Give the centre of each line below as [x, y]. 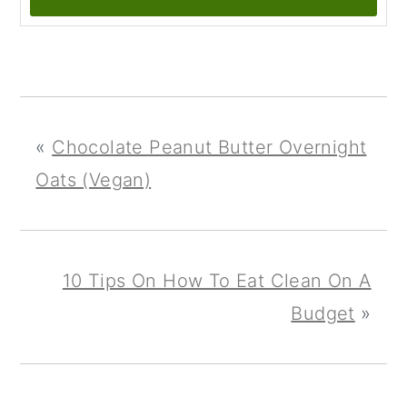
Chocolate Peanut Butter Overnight [209, 148]
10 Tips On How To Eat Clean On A [217, 281]
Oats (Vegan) [94, 180]
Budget [323, 314]
